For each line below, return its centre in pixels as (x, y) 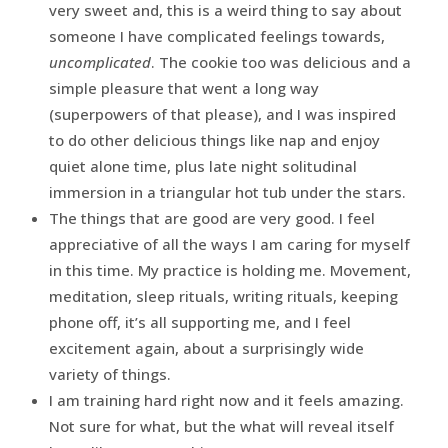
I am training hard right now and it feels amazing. (226, 399)
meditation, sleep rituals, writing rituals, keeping (223, 295)
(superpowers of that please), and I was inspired (222, 113)
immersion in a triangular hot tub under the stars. (227, 191)
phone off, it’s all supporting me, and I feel (199, 321)
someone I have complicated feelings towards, (216, 35)
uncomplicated (99, 61)
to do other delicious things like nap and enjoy (214, 139)
